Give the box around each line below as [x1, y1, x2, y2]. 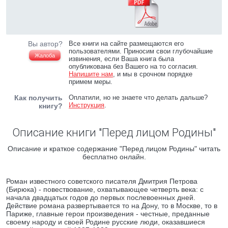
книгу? [39, 102, 63, 110]
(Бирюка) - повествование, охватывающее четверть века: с [6, 185, 204, 193]
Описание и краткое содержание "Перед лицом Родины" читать [8, 145, 220, 153]
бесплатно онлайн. [82, 153, 146, 161]
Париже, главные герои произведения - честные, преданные [6, 210, 210, 218]
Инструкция [69, 101, 105, 109]
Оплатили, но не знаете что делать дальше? [69, 94, 208, 101]
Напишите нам [69, 70, 113, 78]
